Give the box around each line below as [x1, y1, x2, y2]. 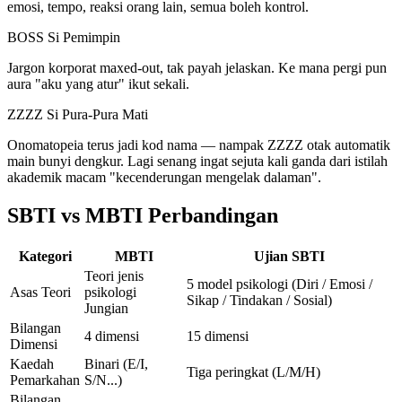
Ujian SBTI [254, 248, 325, 264]
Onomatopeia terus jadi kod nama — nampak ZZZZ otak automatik [7, 137, 390, 153]
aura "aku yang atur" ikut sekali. [7, 76, 189, 92]
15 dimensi [187, 328, 249, 344]
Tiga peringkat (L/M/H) [187, 363, 320, 380]
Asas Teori [10, 284, 71, 300]
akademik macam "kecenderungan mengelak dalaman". [7, 170, 321, 186]
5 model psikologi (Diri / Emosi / [187, 275, 372, 292]
